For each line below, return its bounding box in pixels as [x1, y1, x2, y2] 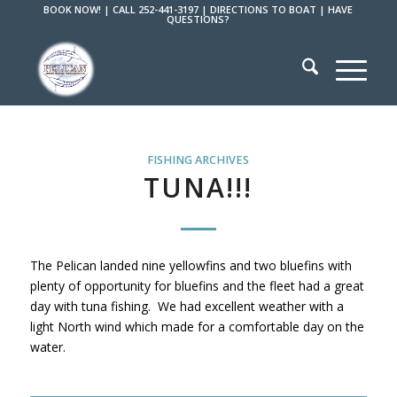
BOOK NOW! [43, 3, 102, 16]
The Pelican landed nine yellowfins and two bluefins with [29, 256, 352, 274]
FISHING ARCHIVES [147, 152, 250, 167]
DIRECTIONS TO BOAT [210, 3, 317, 16]
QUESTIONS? [167, 12, 230, 26]
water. [29, 338, 66, 355]
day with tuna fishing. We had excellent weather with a [29, 297, 344, 315]
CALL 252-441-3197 [113, 3, 199, 16]
